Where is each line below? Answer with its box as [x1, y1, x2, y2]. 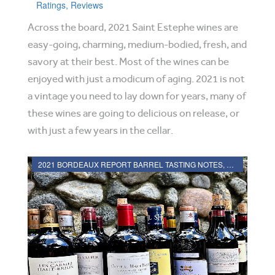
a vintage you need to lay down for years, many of [28, 90, 246, 102]
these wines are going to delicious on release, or [28, 107, 239, 119]
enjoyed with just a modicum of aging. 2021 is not [28, 73, 245, 85]
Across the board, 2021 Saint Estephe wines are [28, 21, 238, 33]
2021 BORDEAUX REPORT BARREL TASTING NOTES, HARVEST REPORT [227, 159, 234, 169]
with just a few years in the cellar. [28, 125, 173, 136]
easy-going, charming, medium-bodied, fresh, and [28, 39, 247, 50]
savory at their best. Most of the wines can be [28, 56, 229, 68]
